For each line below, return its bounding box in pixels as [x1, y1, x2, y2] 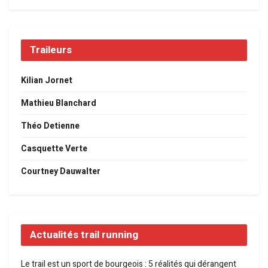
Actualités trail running [30, 227, 138, 243]
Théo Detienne [21, 120, 80, 133]
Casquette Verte [21, 142, 87, 156]
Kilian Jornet [21, 74, 72, 87]
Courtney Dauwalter [21, 165, 100, 178]
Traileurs [30, 42, 72, 58]
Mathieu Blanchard [21, 97, 96, 110]
